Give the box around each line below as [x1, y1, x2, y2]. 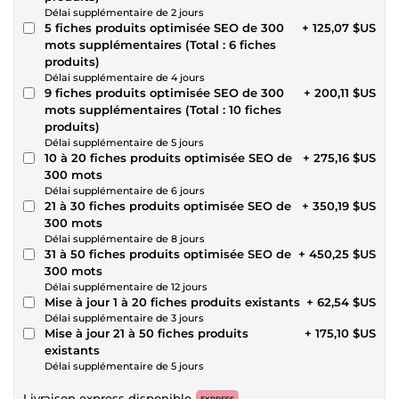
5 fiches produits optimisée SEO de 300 [45, 20, 284, 35]
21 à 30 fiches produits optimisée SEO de [45, 198, 291, 213]
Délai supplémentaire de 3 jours [45, 311, 204, 324]
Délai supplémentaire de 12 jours [45, 280, 208, 293]
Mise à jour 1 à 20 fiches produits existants [45, 294, 300, 309]
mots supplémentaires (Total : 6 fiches [45, 37, 276, 52]
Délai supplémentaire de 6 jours [45, 183, 205, 197]
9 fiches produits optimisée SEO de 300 [45, 85, 284, 100]
